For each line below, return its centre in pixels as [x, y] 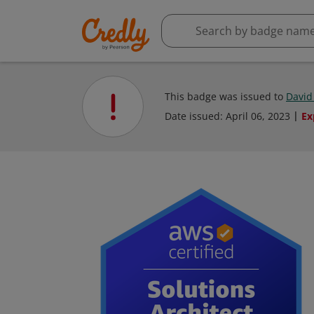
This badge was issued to [225, 96]
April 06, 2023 [258, 116]
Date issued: [195, 116]
